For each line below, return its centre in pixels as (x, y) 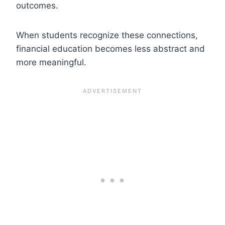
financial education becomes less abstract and (110, 48)
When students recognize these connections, (107, 35)
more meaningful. (51, 62)
